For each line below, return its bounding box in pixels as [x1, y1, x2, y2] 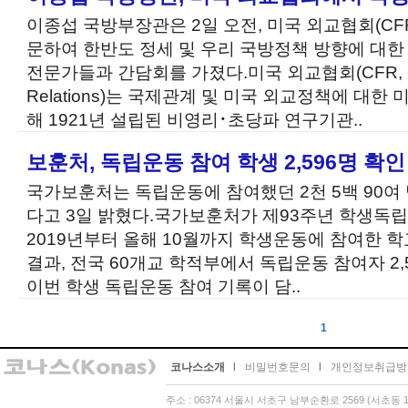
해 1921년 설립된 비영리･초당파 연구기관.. [26, 109, 362, 129]
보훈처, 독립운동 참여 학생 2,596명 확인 [26, 150, 405, 174]
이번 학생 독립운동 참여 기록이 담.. [26, 276, 301, 296]
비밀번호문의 [245, 361, 311, 373]
